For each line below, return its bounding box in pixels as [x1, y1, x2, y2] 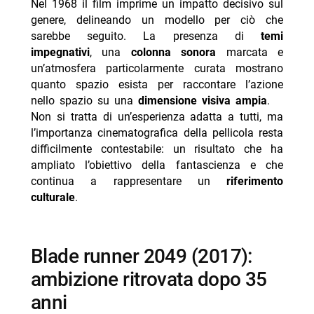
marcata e [216, 45, 284, 59]
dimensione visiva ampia [137, 93, 267, 107]
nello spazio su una [30, 93, 138, 107]
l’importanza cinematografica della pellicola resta [30, 125, 284, 139]
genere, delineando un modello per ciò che [30, 13, 284, 27]
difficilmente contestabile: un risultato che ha [30, 142, 284, 156]
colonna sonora [130, 45, 217, 59]
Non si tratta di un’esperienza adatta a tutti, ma [30, 109, 284, 123]
